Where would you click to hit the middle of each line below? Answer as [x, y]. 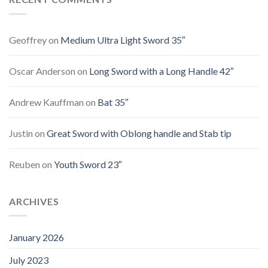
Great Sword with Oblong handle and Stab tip [139, 133]
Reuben [25, 164]
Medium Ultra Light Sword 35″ [123, 39]
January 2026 [36, 237]
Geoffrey [28, 39]
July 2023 [29, 260]
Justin [21, 133]
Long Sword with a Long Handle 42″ [162, 71]
